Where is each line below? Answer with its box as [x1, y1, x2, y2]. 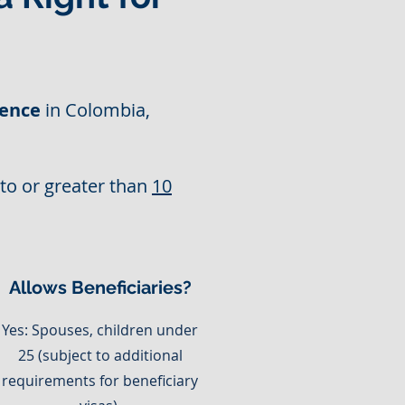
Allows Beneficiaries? [9, 277, 192, 298]
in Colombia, [41, 98, 150, 122]
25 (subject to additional [17, 345, 183, 365]
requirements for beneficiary [2, 371, 198, 391]
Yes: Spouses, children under [2, 320, 198, 340]
